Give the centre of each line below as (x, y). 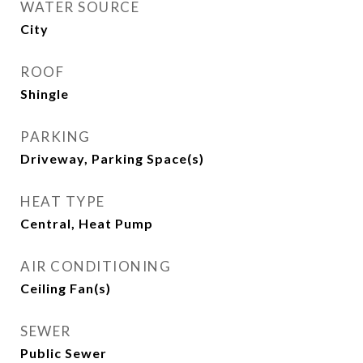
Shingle (45, 94)
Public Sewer (64, 353)
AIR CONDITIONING (96, 266)
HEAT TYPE (63, 201)
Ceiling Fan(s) (66, 288)
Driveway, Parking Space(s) (112, 158)
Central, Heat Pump (87, 223)
